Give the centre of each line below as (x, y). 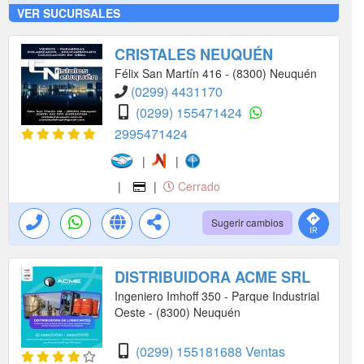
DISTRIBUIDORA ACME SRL (212, 277)
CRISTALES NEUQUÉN (194, 54)
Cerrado (197, 186)
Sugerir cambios (247, 222)
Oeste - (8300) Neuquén (178, 312)
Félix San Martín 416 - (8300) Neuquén (216, 73)
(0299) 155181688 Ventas (210, 351)
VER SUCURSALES (69, 13)
